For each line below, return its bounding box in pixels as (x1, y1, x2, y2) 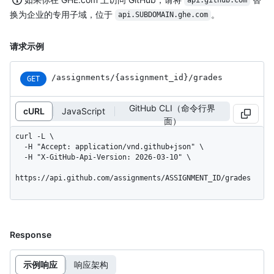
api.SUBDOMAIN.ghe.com (117, 10, 208, 20)
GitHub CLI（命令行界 (129, 102, 215, 113)
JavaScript (62, 106, 105, 117)
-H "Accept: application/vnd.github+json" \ (15, 142, 24, 151)
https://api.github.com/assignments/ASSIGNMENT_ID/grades (15, 173, 251, 182)
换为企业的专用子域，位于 (10, 9, 115, 20)
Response (10, 229, 51, 240)
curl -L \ (15, 131, 54, 141)
